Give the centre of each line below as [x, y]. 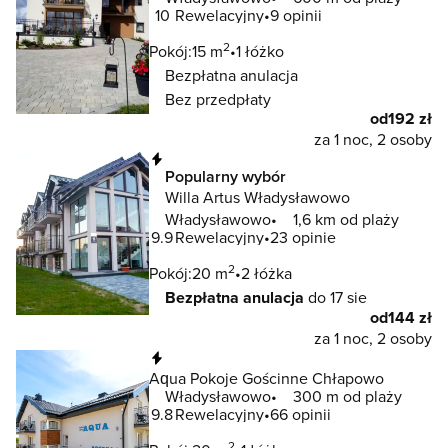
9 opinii [296, 14]
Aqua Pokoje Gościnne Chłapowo [266, 377]
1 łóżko [260, 50]
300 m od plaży [347, 395]
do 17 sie [335, 296]
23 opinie [303, 236]
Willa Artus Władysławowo [257, 196]
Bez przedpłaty [218, 98]
